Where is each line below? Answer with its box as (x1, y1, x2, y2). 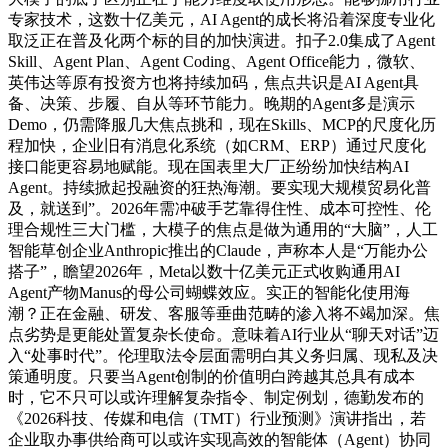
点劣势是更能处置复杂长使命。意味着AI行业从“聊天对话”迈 (8, 326, 439, 344)
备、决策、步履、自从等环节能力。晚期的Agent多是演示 (8, 95, 415, 113)
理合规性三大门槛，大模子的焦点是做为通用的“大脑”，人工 (8, 221, 438, 239)
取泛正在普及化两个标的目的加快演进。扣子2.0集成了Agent (8, 32, 435, 50)
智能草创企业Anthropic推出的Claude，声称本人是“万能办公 (8, 242, 428, 260)
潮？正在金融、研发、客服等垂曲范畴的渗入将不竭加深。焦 (8, 305, 440, 323)
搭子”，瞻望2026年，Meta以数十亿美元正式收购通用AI (8, 263, 400, 281)
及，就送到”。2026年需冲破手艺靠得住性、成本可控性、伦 (8, 200, 431, 218)
